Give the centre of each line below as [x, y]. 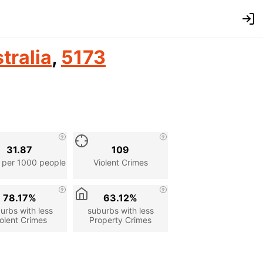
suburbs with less [120, 210]
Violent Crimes [120, 162]
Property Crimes [120, 220]
